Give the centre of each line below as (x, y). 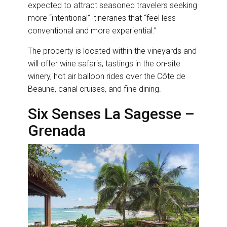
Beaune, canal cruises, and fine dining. (96, 89)
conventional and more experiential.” (93, 30)
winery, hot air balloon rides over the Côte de (107, 76)
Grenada (59, 130)
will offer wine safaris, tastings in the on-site (104, 63)
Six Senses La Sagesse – (111, 113)
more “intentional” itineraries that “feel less (102, 18)
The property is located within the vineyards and (112, 51)
